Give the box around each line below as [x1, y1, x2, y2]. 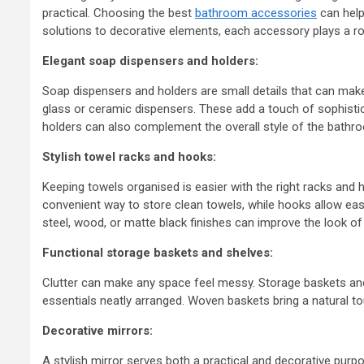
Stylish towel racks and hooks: [42, 149, 216, 165]
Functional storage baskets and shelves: [42, 245, 273, 261]
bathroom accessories [195, 6, 317, 21]
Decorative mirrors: [42, 323, 153, 339]
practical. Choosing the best [42, 6, 195, 21]
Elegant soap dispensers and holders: [42, 54, 258, 69]
